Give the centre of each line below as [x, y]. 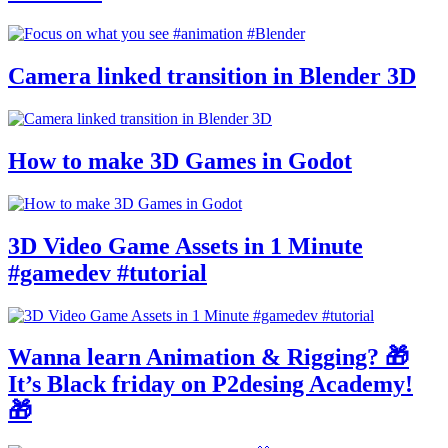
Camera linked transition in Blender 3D [212, 76]
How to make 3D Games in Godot [180, 160]
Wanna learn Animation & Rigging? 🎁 [208, 357]
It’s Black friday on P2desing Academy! [210, 384]
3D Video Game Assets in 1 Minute [185, 245]
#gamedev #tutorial [107, 272]
